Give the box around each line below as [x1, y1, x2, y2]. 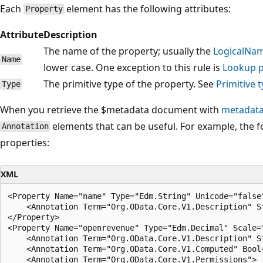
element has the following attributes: [64, 2, 231, 15]
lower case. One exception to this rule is [43, 60, 222, 74]
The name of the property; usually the [43, 44, 213, 58]
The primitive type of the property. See [43, 77, 216, 90]
